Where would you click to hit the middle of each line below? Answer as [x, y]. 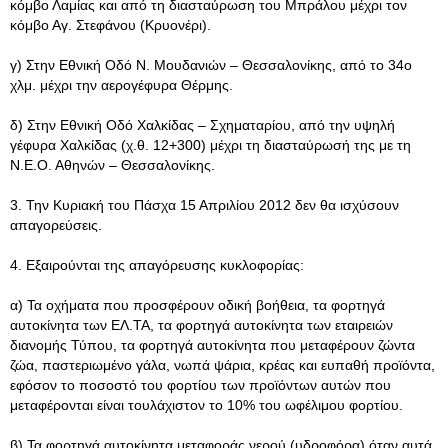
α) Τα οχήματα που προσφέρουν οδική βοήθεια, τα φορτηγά [197, 305]
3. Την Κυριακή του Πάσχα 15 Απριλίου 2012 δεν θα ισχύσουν [204, 205]
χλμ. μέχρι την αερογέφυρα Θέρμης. [121, 85]
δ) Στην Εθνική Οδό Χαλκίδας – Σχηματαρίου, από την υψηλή [202, 125]
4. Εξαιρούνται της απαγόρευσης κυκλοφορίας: [157, 265]
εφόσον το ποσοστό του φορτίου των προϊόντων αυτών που [200, 385]
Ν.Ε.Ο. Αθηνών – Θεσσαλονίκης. [112, 165]
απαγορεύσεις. [56, 225]
